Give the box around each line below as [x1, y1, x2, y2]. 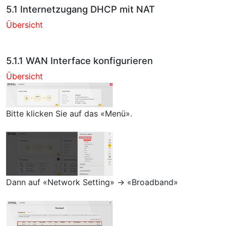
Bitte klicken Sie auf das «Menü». [6, 108, 132, 119]
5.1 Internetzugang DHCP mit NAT [6, 4, 155, 15]
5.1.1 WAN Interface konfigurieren [6, 55, 153, 67]
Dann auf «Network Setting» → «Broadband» [6, 177, 178, 188]
